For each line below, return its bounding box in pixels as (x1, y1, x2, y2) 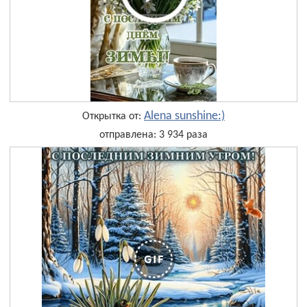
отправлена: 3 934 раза (99, 129, 208, 140)
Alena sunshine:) (144, 109, 225, 123)
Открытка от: (82, 110, 144, 122)
